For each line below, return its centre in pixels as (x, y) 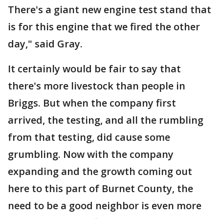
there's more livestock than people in (97, 86)
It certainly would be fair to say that (94, 69)
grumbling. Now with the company (91, 154)
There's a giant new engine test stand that (109, 10)
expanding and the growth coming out (100, 171)
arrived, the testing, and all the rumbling (106, 120)
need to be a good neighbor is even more (105, 206)
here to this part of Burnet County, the (100, 188)
